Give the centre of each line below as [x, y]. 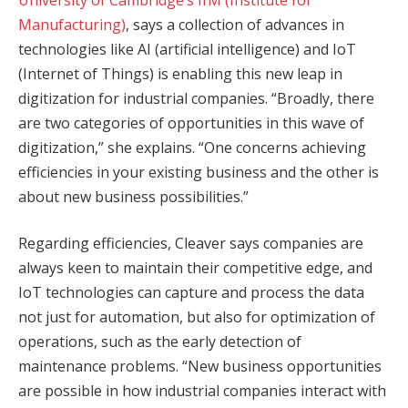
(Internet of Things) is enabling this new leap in [180, 73]
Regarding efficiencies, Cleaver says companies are [191, 244]
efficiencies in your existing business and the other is [199, 172]
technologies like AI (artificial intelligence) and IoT [187, 49]
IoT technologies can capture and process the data [191, 293]
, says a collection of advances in [235, 24]
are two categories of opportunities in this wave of [191, 122]
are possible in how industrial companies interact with [202, 391]
